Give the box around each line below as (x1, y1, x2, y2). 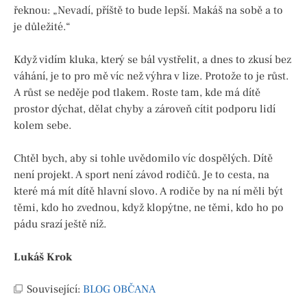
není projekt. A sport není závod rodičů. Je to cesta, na (14, 167, 269, 182)
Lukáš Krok (14, 249, 72, 264)
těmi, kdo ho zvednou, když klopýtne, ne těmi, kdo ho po (14, 200, 284, 214)
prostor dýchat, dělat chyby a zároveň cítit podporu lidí (14, 101, 275, 116)
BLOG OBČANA (83, 282, 156, 296)
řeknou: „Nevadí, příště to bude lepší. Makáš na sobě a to (14, 3, 283, 17)
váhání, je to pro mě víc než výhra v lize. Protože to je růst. (14, 69, 288, 83)
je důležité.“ (14, 19, 71, 34)
